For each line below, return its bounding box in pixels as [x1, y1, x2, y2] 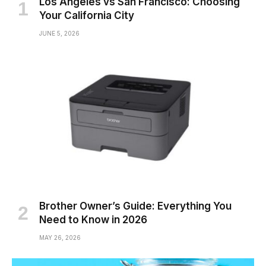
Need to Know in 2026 [39, 214, 147, 226]
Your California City [39, 9, 134, 21]
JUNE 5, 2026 [39, 29, 80, 37]
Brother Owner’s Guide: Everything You [39, 200, 232, 213]
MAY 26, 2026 [39, 234, 81, 242]
